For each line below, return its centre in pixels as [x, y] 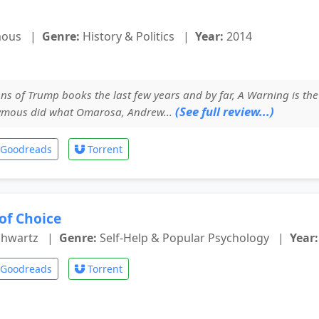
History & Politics [129, 36]
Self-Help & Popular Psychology [184, 238]
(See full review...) [225, 111]
